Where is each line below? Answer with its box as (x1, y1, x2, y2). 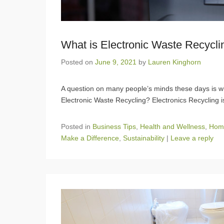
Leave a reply (170, 133, 213, 142)
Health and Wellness (140, 122, 205, 130)
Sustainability (123, 133, 164, 142)
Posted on (61, 57, 95, 66)
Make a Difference (61, 133, 119, 142)
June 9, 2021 (95, 57, 136, 66)
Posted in (61, 122, 92, 130)
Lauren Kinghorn (148, 57, 201, 66)
